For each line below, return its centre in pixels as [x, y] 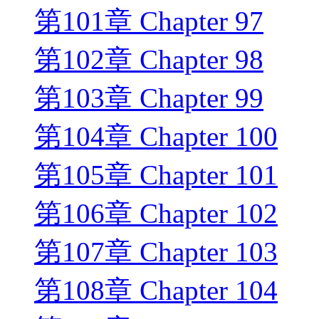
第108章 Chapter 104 [156, 291]
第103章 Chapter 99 [149, 98]
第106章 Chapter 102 [156, 214]
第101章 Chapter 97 [149, 21]
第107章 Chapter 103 [156, 252]
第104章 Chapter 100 [156, 137]
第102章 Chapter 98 [149, 60]
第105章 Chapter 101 [156, 175]
